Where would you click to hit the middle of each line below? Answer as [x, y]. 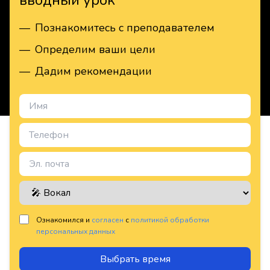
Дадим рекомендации [93, 71]
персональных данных [76, 231]
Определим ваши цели [95, 49]
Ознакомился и [64, 220]
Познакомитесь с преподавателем [125, 28]
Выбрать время [135, 259]
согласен [108, 220]
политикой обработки [170, 220]
